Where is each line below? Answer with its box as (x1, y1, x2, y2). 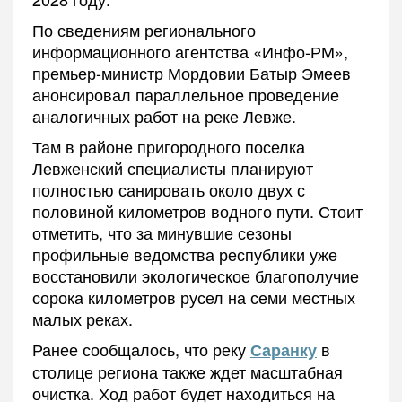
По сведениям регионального (31, 18, 256, 42)
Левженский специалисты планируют (31, 156, 313, 180)
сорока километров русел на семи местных (31, 285, 355, 310)
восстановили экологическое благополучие (31, 264, 359, 288)
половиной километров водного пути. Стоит (31, 199, 363, 223)
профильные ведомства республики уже (31, 242, 337, 267)
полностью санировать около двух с (31, 178, 305, 202)
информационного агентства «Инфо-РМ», (31, 39, 348, 64)
